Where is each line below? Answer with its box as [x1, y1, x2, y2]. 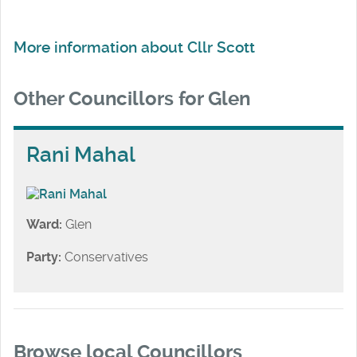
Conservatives [61, 249, 148, 265]
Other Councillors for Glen [14, 87, 250, 110]
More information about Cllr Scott [14, 39, 255, 57]
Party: [26, 249, 61, 265]
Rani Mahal [26, 142, 135, 167]
